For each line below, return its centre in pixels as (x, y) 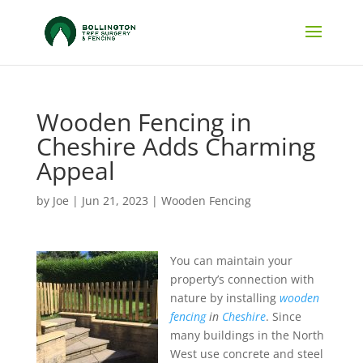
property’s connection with (242, 279)
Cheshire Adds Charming (175, 146)
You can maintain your (231, 261)
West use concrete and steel (246, 354)
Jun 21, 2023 (115, 201)
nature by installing (224, 298)
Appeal (75, 171)
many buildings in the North (247, 335)
